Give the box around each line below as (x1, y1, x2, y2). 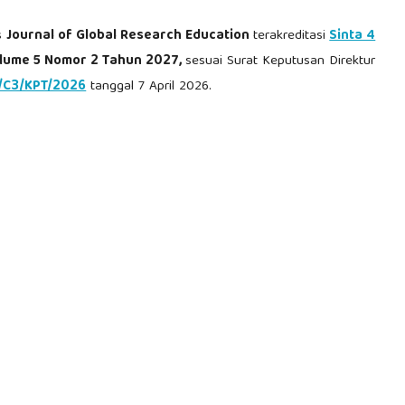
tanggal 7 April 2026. (86, 74, 212, 99)
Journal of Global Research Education (6, 24, 254, 48)
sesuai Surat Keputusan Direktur (185, 49, 376, 73)
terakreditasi (253, 24, 326, 48)
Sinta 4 (329, 24, 376, 48)
